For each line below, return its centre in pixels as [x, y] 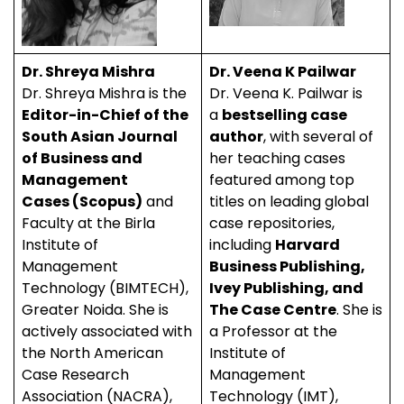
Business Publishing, [287, 266]
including [242, 245]
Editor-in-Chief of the [105, 115]
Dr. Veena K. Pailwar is [286, 93]
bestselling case [285, 115]
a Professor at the [273, 331]
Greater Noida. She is [95, 310]
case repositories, [272, 223]
